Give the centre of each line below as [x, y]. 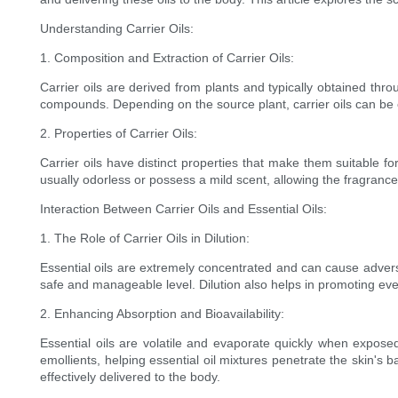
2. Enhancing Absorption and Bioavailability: [162, 314]
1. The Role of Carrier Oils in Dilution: [145, 239]
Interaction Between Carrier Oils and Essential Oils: [183, 209]
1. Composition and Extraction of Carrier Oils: [167, 58]
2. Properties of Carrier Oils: [119, 134]
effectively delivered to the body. [130, 377]
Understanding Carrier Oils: [117, 29]
